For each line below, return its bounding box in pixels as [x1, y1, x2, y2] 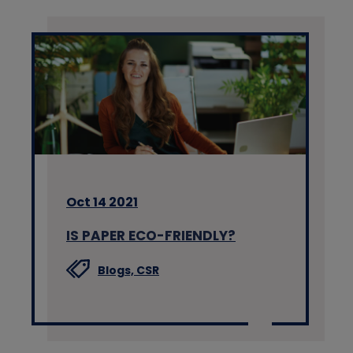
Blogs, [98, 262, 136, 279]
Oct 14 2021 [66, 193, 138, 212]
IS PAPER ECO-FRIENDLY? [66, 226, 236, 246]
